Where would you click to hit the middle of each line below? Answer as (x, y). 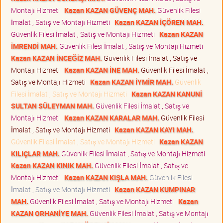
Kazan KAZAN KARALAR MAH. (112, 117)
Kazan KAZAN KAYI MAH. (154, 129)
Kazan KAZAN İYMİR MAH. (132, 82)
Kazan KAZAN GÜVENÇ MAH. (110, 10)
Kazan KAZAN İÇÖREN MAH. (159, 22)
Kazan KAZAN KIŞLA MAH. (106, 177)
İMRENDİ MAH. (34, 46)
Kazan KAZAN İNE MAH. (102, 70)
